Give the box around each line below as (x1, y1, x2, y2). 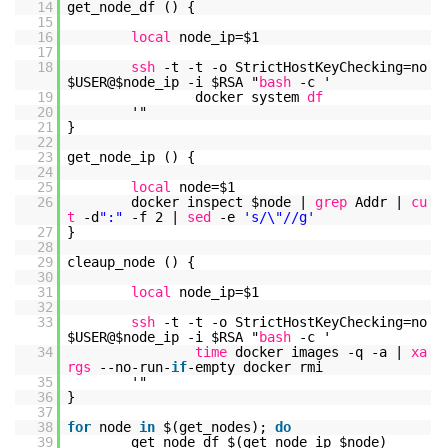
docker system (195, 89, 307, 105)
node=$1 (179, 179, 235, 195)
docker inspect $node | (131, 194, 315, 210)
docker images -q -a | (235, 344, 411, 360)
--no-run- (99, 359, 171, 375)
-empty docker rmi (187, 359, 323, 375)
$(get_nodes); (163, 419, 275, 435)
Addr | (355, 194, 411, 210)
